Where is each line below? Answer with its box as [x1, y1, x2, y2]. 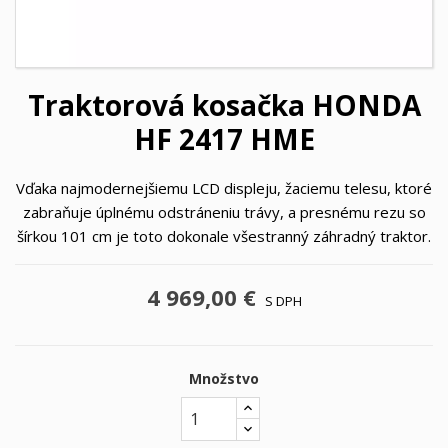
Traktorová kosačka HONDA [27, 86, 421, 124]
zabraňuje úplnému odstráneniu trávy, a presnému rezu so [22, 202, 426, 222]
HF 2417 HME [133, 120, 315, 158]
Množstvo [189, 369, 259, 388]
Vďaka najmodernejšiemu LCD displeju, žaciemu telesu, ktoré [16, 178, 432, 198]
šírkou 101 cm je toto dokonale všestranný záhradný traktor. [17, 226, 431, 246]
